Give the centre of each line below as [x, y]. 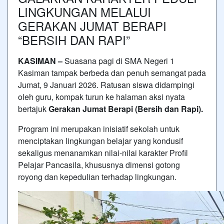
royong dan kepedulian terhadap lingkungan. [97, 176]
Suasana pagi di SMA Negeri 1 [119, 60]
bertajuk [33, 108]
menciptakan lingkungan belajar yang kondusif [100, 140]
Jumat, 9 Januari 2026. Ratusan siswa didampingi [106, 84]
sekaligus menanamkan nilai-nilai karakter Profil [103, 152]
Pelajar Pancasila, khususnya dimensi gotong [99, 164]
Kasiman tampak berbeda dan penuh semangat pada [112, 72]
